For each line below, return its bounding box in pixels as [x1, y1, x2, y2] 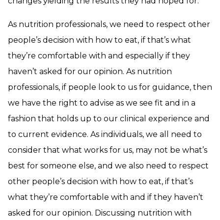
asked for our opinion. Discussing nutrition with [8, 208, 192, 218]
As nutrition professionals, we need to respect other [8, 20, 210, 29]
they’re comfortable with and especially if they [8, 51, 190, 60]
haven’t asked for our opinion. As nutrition [8, 67, 172, 76]
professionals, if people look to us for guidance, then [8, 82, 212, 92]
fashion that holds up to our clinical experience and [8, 114, 210, 123]
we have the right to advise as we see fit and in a [8, 98, 195, 108]
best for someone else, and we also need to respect [8, 161, 209, 170]
